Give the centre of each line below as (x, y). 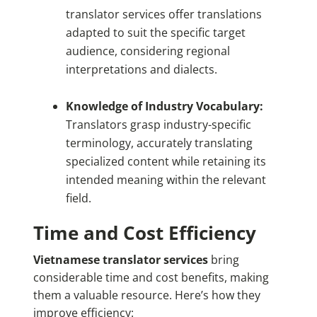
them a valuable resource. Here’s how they (146, 295)
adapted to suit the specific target (155, 33)
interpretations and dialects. (141, 70)
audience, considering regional (148, 51)
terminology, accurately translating (159, 143)
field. (78, 198)
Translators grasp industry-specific (158, 125)
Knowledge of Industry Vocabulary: (164, 106)
